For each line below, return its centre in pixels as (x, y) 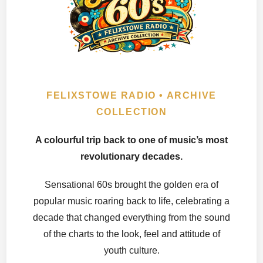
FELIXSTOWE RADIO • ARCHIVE (131, 96)
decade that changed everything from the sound (131, 218)
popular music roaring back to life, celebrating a (131, 201)
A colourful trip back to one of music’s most (131, 140)
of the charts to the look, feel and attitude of (131, 234)
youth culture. (131, 251)
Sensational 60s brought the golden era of (131, 185)
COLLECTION (131, 112)
